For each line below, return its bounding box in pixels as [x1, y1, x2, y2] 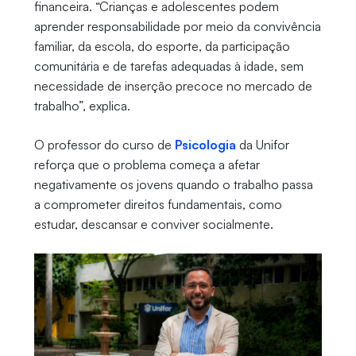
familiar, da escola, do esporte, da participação [33, 38, 290, 55]
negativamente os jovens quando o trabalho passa [33, 176, 313, 193]
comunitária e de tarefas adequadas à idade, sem [33, 58, 304, 75]
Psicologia [174, 137, 236, 153]
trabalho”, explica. [33, 98, 130, 114]
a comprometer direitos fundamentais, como [33, 196, 282, 213]
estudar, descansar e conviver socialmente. [33, 216, 273, 233]
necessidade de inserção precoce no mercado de [33, 78, 312, 95]
